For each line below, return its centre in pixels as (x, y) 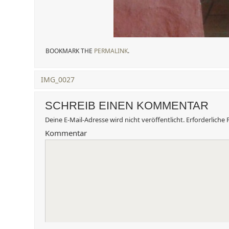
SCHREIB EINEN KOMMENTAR (127, 106)
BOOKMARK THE (70, 51)
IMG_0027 (58, 79)
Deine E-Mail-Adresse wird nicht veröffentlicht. (115, 120)
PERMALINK (111, 51)
